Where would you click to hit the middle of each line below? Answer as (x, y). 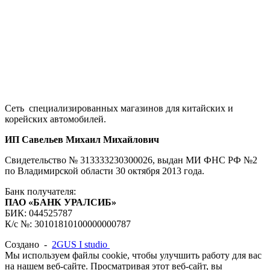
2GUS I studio (81, 244)
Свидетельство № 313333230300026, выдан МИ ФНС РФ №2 (131, 160)
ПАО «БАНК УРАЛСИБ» (61, 202)
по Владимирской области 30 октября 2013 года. (105, 171)
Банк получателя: (40, 191)
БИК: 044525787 (39, 213)
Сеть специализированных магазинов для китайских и (119, 108)
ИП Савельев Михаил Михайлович (82, 139)
